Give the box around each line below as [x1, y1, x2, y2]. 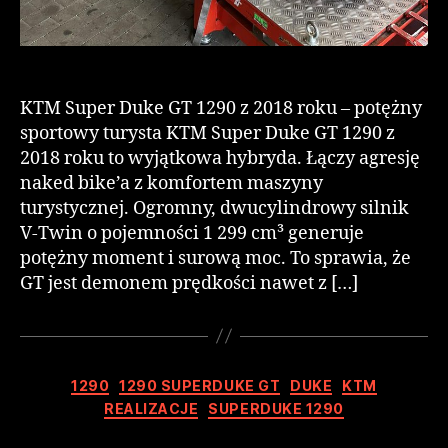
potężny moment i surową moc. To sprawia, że [20, 246, 411, 270]
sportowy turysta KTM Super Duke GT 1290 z [20, 121, 395, 145]
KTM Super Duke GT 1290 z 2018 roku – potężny [20, 96, 422, 120]
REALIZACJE [104, 400, 199, 418]
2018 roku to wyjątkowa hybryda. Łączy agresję [20, 146, 420, 170]
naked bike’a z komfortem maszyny [20, 171, 323, 195]
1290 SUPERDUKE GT [119, 376, 281, 394]
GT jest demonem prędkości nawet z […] [20, 271, 358, 295]
